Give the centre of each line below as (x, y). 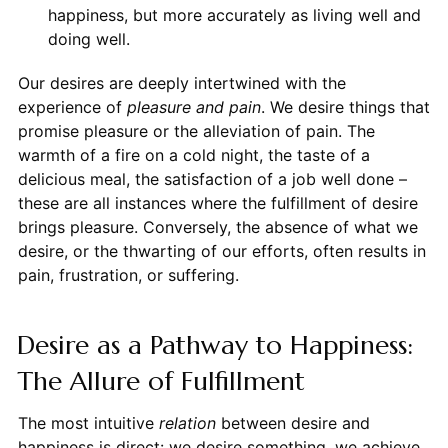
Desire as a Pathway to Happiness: (214, 345)
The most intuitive (88, 423)
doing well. (88, 39)
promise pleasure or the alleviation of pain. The (196, 131)
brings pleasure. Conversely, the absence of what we (217, 227)
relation (187, 423)
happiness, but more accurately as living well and (234, 15)
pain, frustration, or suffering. (128, 275)
